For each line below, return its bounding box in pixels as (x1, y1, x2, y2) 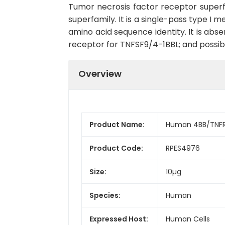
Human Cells (166, 213, 210, 224)
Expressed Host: (89, 213, 148, 224)
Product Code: (89, 143, 143, 153)
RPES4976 (166, 143, 200, 153)
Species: (89, 190, 121, 200)
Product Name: (89, 119, 145, 130)
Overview (78, 67, 122, 80)
